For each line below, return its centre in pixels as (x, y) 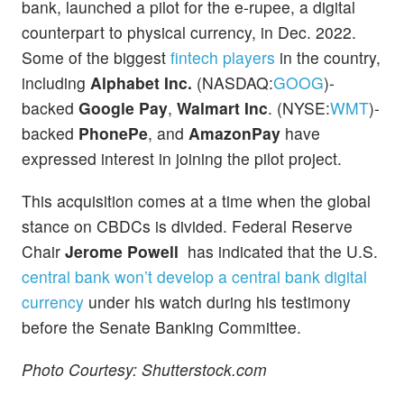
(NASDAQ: (235, 82)
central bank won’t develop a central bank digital (194, 277)
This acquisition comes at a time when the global (196, 201)
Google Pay (123, 107)
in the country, (328, 57)
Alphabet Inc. (143, 82)
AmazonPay (237, 133)
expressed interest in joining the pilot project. (182, 158)
